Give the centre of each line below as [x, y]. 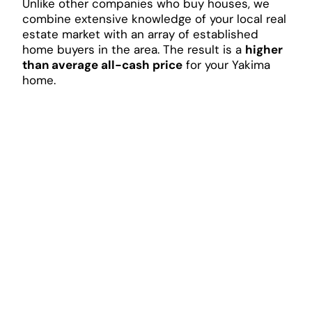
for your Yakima [226, 64]
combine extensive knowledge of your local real [154, 18]
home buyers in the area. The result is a [133, 49]
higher [264, 49]
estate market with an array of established [140, 34]
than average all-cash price [102, 64]
